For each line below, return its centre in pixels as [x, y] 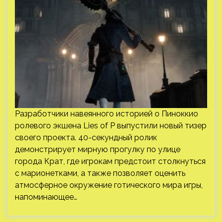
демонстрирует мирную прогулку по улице [98, 149]
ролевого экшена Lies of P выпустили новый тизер [111, 126]
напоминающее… [46, 197]
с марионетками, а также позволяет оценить [100, 173]
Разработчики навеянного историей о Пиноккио [107, 114]
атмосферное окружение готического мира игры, [109, 185]
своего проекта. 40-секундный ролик [86, 138]
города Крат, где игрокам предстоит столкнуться [110, 161]
